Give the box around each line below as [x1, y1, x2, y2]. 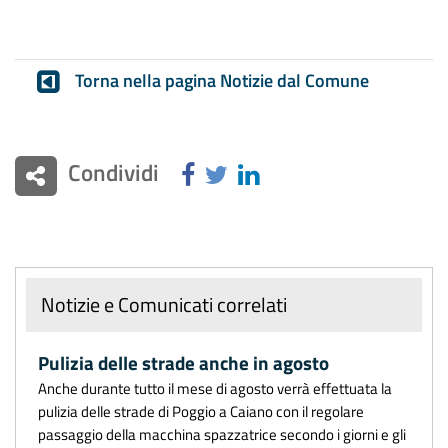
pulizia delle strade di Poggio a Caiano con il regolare [38, 398, 364, 423]
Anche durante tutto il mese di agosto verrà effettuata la [38, 375, 392, 400]
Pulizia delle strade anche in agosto [38, 348, 329, 377]
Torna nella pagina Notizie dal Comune [74, 66, 369, 94]
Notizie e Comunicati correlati [41, 288, 287, 320]
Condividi [67, 154, 159, 191]
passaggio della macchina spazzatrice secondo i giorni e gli [38, 421, 406, 446]
